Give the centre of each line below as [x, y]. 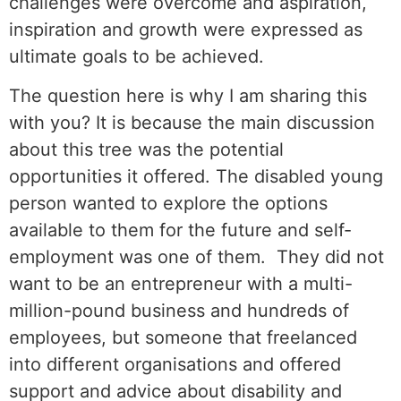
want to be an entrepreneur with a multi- [181, 284]
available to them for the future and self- [180, 230]
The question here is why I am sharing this [188, 96]
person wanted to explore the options [168, 204]
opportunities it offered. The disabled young [196, 177]
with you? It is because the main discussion [192, 123]
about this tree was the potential [146, 150]
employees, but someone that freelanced [183, 338]
